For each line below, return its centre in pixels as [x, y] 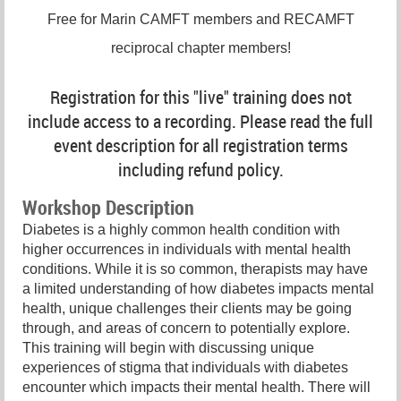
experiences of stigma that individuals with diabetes [185, 367]
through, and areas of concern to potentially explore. [186, 328]
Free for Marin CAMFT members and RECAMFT [200, 19]
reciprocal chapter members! [200, 47]
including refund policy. [200, 170]
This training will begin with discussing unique [168, 347]
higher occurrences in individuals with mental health [187, 249]
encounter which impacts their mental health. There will [196, 387]
